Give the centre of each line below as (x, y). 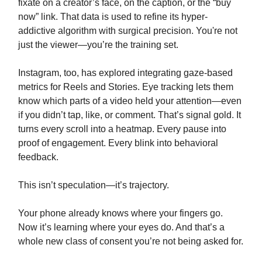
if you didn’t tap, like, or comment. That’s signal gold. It (130, 115)
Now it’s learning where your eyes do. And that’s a (121, 227)
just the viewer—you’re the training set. (98, 45)
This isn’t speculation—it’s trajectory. (94, 185)
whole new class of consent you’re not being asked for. (131, 242)
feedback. (38, 157)
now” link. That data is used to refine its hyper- (113, 17)
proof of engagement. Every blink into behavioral (118, 143)
